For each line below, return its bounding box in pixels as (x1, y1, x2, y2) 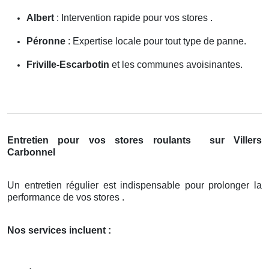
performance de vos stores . (7, 192, 124, 202)
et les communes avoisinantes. (109, 59, 243, 70)
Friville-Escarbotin (26, 59, 109, 70)
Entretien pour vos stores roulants (7, 134, 201, 145)
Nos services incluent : (7, 225, 111, 235)
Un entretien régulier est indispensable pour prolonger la (7, 180, 262, 190)
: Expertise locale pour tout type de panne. (65, 35, 246, 46)
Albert (26, 12, 54, 23)
